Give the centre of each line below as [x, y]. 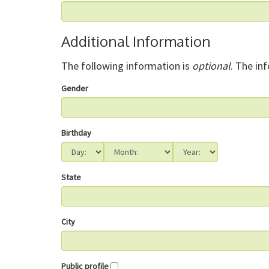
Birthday [76, 133]
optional [211, 66]
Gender [75, 88]
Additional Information [136, 41]
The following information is [127, 66]
